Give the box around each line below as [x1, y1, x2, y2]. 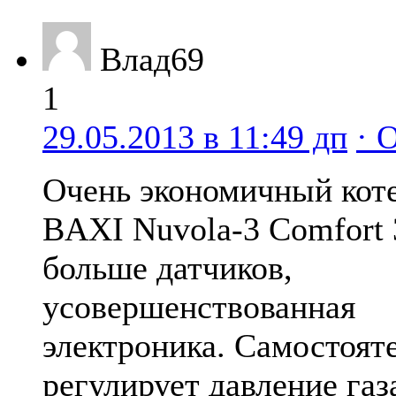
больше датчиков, [42, 248, 293, 286]
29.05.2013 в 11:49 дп [42, 118, 347, 156]
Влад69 [100, 40, 204, 78]
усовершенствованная [42, 287, 355, 325]
